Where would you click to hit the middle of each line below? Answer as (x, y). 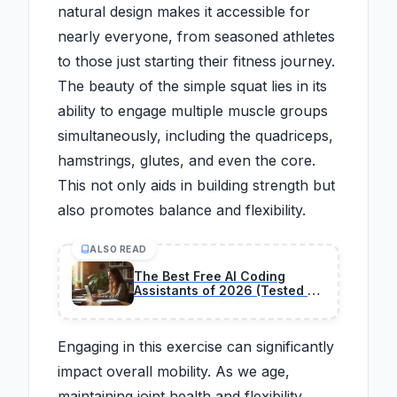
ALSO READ (118, 249)
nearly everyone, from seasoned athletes (196, 37)
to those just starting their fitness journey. (196, 62)
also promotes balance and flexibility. (182, 210)
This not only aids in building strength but (196, 186)
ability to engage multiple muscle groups (193, 111)
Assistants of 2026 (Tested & (225, 291)
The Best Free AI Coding (210, 276)
